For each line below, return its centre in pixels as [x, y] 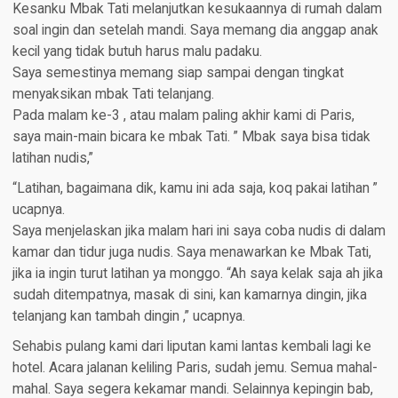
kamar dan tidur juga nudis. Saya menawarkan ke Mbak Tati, [191, 252]
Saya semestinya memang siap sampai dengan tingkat [178, 72]
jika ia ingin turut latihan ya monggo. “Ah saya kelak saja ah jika [197, 273]
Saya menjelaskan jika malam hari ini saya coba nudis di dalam [199, 231]
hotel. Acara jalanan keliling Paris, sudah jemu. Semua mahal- [195, 367]
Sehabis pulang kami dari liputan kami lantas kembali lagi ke [191, 346]
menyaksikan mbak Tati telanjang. [113, 94]
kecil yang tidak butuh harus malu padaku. [137, 51]
